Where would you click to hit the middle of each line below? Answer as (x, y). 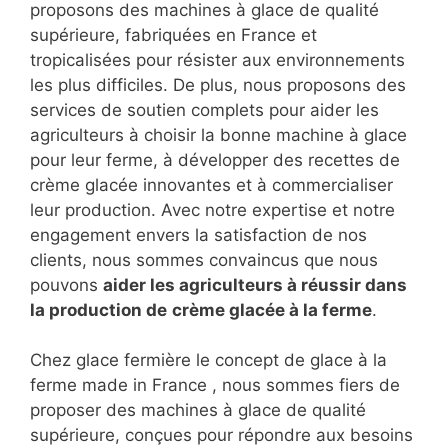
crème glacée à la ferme (272, 310)
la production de (98, 310)
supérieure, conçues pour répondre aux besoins (221, 435)
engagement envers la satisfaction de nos (198, 235)
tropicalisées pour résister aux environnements (217, 60)
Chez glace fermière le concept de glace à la (208, 360)
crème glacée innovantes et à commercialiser (211, 185)
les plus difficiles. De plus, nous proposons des (218, 85)
